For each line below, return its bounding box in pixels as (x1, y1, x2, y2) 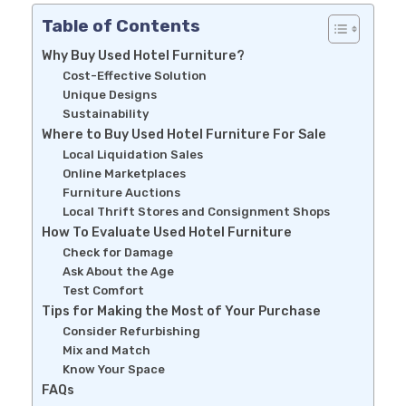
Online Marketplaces (62, 166, 186, 180)
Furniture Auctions (62, 185, 180, 199)
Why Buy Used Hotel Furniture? (42, 46, 245, 63)
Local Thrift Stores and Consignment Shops (62, 204, 330, 218)
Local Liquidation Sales (62, 147, 203, 161)
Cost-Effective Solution (62, 68, 207, 82)
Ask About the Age (62, 264, 174, 278)
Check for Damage (62, 245, 173, 259)
